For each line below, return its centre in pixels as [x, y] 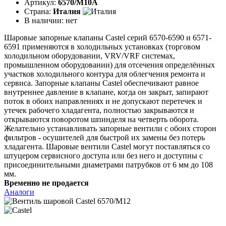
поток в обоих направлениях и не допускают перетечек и [103, 101]
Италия [67, 11]
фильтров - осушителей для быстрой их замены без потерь [104, 137]
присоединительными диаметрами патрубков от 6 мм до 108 [108, 164]
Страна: [39, 11]
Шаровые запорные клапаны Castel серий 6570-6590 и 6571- [108, 37]
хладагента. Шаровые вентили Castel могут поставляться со [107, 146]
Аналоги [19, 192]
